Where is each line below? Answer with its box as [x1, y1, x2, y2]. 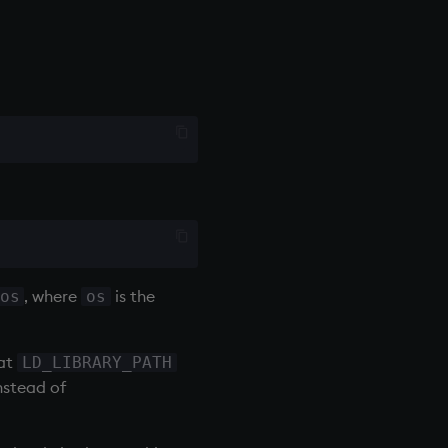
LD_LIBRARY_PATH [22, 352, 173, 372]
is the [110, 285, 155, 306]
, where [24, 285, 82, 306]
